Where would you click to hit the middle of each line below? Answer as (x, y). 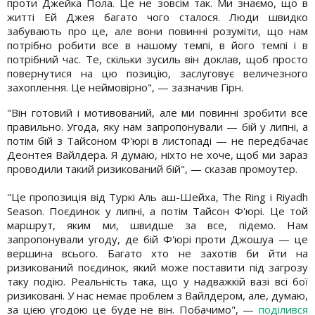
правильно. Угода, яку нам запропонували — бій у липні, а (157, 126)
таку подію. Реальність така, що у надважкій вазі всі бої (157, 281)
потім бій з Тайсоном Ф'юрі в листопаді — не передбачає (157, 140)
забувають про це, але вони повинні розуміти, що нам (157, 31)
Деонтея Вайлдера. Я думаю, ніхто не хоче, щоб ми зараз (157, 154)
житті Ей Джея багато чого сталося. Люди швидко (157, 17)
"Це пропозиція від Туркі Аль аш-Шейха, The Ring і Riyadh (157, 197)
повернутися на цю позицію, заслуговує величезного (157, 73)
